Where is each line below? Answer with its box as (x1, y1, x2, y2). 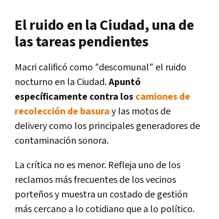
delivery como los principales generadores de (15, 119, 200, 132)
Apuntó (109, 75, 141, 88)
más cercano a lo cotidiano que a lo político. (15, 202, 195, 216)
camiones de (135, 90, 190, 103)
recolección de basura (15, 105, 109, 118)
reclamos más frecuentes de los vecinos (15, 173, 176, 186)
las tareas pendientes (15, 32, 149, 52)
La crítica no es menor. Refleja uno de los (15, 158, 180, 172)
